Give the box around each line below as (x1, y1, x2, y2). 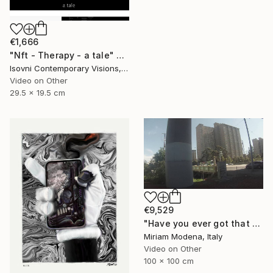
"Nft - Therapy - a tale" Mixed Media (116, 49, 125, 60)
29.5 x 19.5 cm (10, 87, 65, 97)
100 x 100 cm (144, 256, 194, 266)
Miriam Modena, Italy (144, 232, 222, 242)
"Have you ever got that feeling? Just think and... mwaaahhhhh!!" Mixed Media (252, 218, 260, 229)
